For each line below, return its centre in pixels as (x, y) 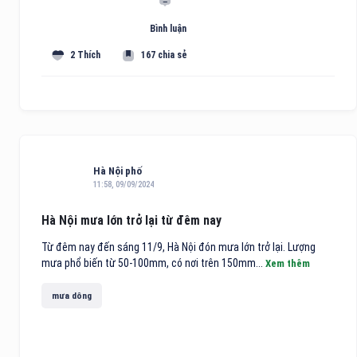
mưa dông (72, 295)
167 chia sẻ (165, 55)
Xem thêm (288, 264)
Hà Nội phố (118, 171)
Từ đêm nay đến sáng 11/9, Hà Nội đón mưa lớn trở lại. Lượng (178, 247)
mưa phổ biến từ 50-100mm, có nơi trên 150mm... (153, 263)
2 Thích (86, 55)
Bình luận (168, 29)
